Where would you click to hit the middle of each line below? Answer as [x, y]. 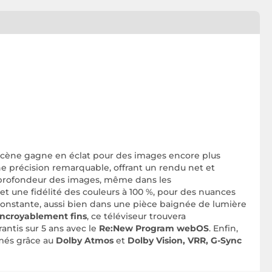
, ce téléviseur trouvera [136, 216]
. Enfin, [223, 229]
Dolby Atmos [85, 241]
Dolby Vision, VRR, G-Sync [185, 241]
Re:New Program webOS [154, 229]
